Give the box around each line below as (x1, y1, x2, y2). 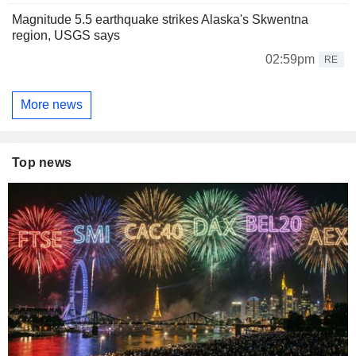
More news (21, 98, 83, 112)
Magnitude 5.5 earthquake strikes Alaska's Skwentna (12, 12, 308, 26)
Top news (12, 155, 72, 169)
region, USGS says (12, 28, 120, 42)
